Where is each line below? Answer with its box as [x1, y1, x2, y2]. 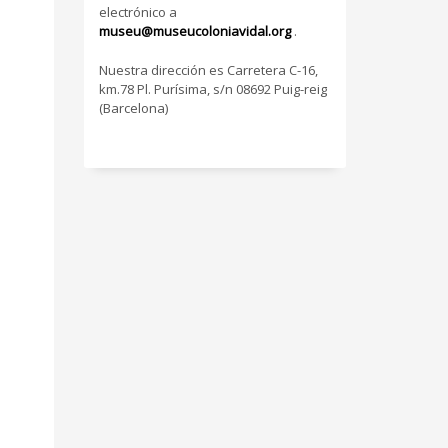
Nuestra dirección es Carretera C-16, [98, 61, 318, 79]
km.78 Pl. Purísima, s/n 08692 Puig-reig [98, 80, 327, 98]
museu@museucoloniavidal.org [98, 22, 294, 40]
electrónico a [98, 3, 177, 21]
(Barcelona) [98, 99, 168, 117]
